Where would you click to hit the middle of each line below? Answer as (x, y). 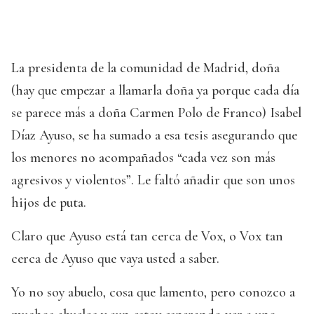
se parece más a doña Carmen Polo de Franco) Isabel (156, 112)
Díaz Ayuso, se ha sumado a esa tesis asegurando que (154, 135)
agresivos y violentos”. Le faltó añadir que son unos (153, 180)
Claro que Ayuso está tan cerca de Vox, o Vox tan (147, 236)
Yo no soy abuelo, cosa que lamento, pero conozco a (153, 292)
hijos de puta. (49, 202)
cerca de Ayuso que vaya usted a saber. (115, 258)
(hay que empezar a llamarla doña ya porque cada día (155, 90)
